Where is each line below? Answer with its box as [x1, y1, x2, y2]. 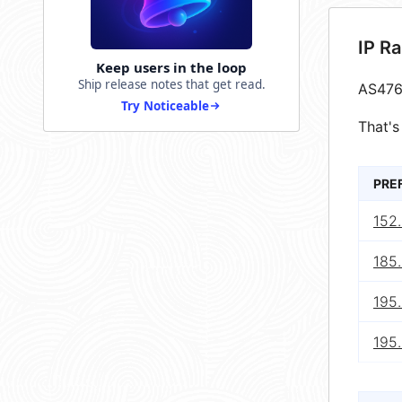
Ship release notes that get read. [77, 76, 266, 93]
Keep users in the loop [96, 58, 247, 77]
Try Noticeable [121, 98, 209, 115]
